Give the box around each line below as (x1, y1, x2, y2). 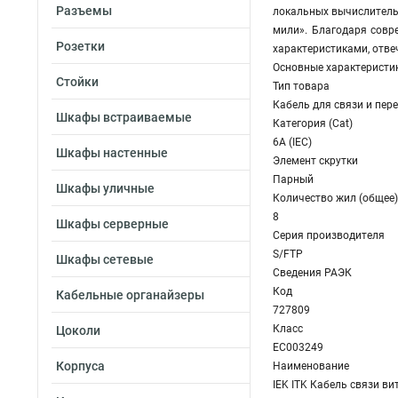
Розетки (56, 39, 105, 53)
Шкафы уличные (56, 181, 155, 195)
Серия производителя (273, 229, 387, 242)
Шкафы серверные (56, 217, 169, 231)
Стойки (56, 75, 99, 89)
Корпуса (56, 359, 105, 373)
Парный (273, 173, 314, 186)
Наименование (273, 360, 349, 372)
